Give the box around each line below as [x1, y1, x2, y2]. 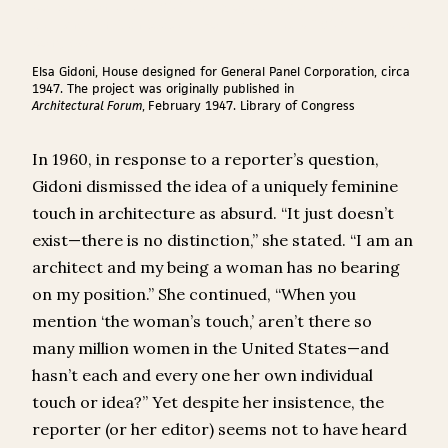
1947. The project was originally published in [32, 80, 294, 98]
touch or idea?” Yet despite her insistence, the [32, 392, 384, 413]
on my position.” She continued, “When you [32, 284, 356, 305]
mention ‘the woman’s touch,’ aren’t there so [32, 311, 372, 332]
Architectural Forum [32, 97, 142, 115]
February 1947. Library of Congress [148, 97, 355, 115]
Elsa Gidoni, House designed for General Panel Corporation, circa [32, 63, 410, 81]
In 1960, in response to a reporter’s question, [32, 149, 379, 170]
